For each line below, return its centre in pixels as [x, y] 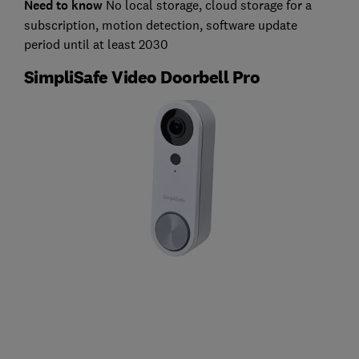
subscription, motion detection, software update [160, 25]
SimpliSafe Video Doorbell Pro [142, 77]
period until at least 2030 [96, 44]
